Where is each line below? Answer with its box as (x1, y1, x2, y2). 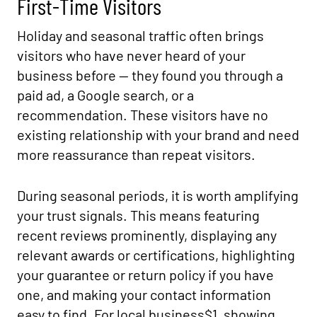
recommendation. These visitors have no (17, 106, 268, 123)
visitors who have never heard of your (17, 47, 246, 64)
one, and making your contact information (17, 286, 271, 303)
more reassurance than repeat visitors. (17, 146, 255, 163)
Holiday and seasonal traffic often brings (17, 27, 264, 44)
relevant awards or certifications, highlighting (17, 246, 295, 263)
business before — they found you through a (17, 67, 283, 83)
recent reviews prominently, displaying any (17, 226, 277, 243)
